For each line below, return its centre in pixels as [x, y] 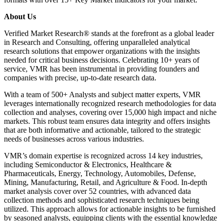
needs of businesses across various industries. [74, 139]
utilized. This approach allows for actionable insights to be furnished [110, 209]
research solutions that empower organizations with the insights [102, 51]
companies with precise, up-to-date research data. [80, 78]
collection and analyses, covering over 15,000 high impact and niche [110, 112]
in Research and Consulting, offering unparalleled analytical [97, 42]
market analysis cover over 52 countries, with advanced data [97, 191]
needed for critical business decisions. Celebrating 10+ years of [102, 60]
